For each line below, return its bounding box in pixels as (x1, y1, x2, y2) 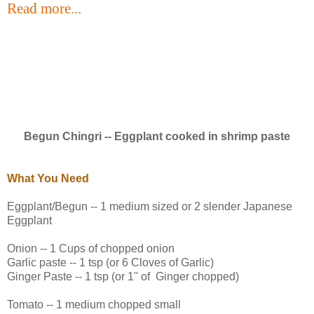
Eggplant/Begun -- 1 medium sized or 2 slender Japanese (7, 200, 292, 212)
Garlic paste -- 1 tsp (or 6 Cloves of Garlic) (7, 256, 214, 268)
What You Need (7, 172, 89, 184)
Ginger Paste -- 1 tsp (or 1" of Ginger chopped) (7, 270, 239, 282)
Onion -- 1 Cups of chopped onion (7, 242, 175, 254)
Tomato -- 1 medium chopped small (7, 298, 181, 310)
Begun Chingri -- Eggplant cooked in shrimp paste (24, 130, 290, 142)
